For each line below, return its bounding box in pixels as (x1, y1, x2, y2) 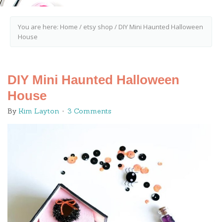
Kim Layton (18, 107, 59, 115)
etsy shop (83, 22, 113, 31)
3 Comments (67, 107, 111, 115)
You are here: (18, 22, 60, 31)
